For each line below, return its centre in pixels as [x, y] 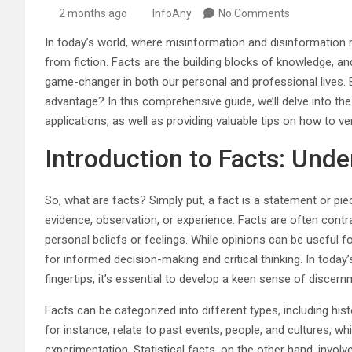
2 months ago [93, 13]
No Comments [254, 13]
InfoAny [172, 13]
